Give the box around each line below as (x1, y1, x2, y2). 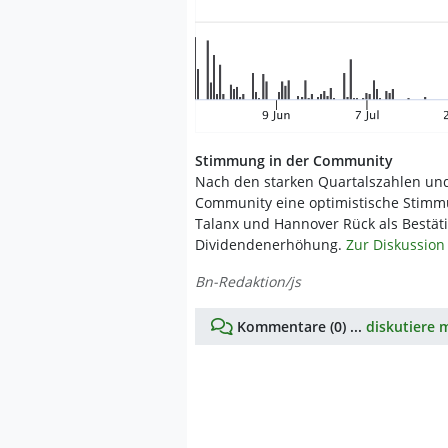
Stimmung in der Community (195, 150, 393, 170)
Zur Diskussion (346, 234, 445, 254)
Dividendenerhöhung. (195, 234, 346, 254)
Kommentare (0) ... (233, 316, 366, 336)
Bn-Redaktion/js (195, 271, 301, 291)
